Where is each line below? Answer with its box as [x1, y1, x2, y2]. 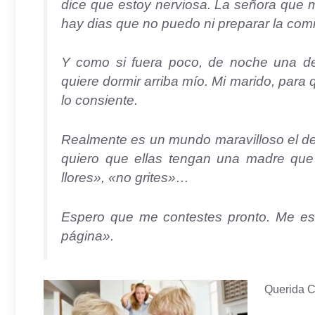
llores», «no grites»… [61, 170, 189, 186]
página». [61, 228, 114, 243]
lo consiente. [61, 93, 138, 108]
